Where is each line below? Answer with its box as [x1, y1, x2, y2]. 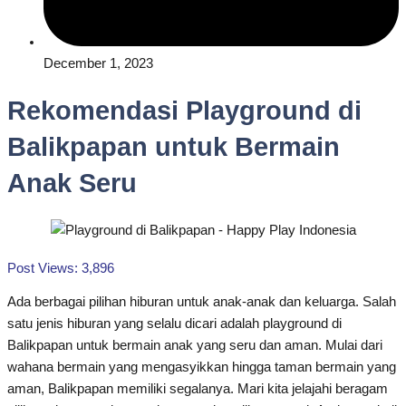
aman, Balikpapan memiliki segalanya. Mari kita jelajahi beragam [7, 382, 388, 397]
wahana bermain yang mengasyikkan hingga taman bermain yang [7, 360, 396, 375]
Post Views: [7, 260, 78, 275]
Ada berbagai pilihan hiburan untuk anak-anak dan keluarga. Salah [7, 295, 396, 310]
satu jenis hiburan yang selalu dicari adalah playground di [7, 316, 342, 332]
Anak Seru [7, 168, 137, 198]
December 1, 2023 [43, 55, 153, 71]
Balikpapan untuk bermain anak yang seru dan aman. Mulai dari [7, 338, 382, 353]
